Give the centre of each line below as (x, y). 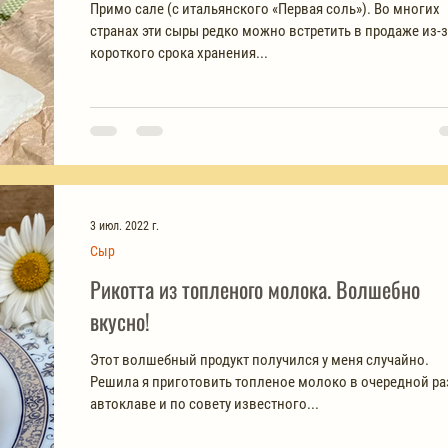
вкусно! (120, 320)
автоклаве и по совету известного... (204, 403)
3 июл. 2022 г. (124, 225)
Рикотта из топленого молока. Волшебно (255, 288)
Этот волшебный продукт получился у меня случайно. (259, 359)
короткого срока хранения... (179, 52)
